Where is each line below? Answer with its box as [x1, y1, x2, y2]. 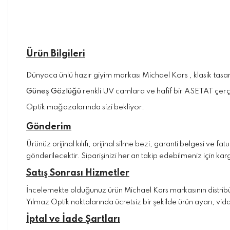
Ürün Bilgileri [26, 49, 85, 59]
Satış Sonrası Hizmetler [26, 168, 129, 178]
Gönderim [26, 122, 71, 131]
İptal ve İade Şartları [26, 215, 120, 224]
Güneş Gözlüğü [26, 88, 81, 95]
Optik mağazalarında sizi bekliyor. [26, 104, 144, 111]
